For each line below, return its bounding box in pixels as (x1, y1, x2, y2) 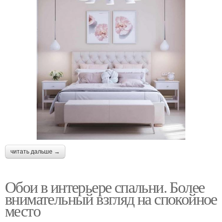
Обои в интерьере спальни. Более (5, 176, 205, 198)
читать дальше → (10, 148, 60, 156)
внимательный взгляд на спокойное (5, 188, 217, 210)
